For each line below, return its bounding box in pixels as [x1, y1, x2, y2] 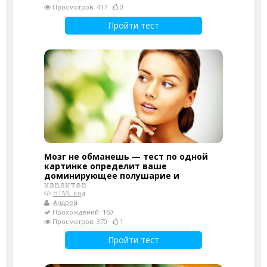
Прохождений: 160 [51, 207, 113, 216]
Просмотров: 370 [51, 216, 113, 226]
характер [44, 179, 86, 191]
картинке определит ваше [44, 160, 167, 172]
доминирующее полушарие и [44, 169, 179, 181]
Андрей [53, 197, 77, 207]
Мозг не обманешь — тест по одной [44, 150, 208, 162]
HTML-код [53, 188, 85, 197]
